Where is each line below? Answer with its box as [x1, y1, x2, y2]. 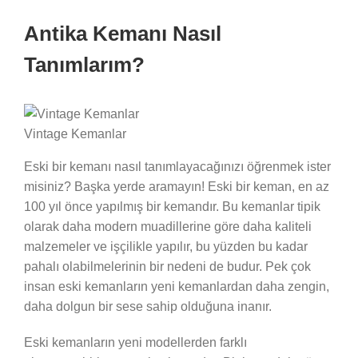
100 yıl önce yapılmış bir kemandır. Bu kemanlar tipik [24, 199, 320, 213]
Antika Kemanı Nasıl [24, 21, 221, 46]
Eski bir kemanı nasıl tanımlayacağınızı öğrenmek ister [24, 159, 331, 173]
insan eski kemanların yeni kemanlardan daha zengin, [24, 279, 329, 293]
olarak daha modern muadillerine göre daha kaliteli [24, 219, 312, 233]
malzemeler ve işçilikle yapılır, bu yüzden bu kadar [24, 239, 308, 253]
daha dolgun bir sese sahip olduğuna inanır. [24, 299, 272, 313]
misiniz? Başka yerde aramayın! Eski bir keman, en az [24, 179, 329, 193]
